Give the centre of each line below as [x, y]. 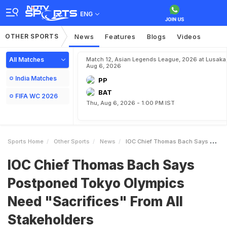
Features [120, 36]
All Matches [27, 60]
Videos [189, 36]
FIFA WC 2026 [36, 96]
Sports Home [26, 141]
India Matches [36, 78]
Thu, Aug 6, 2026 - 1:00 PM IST [130, 103]
